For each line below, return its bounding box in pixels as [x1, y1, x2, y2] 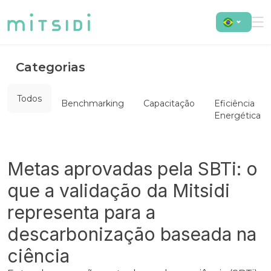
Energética [214, 110, 261, 121]
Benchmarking [61, 98, 124, 109]
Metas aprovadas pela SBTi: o [7, 158, 258, 180]
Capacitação [143, 98, 195, 109]
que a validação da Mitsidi [7, 180, 230, 201]
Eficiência [214, 98, 255, 109]
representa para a [7, 201, 155, 223]
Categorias [16, 60, 85, 74]
